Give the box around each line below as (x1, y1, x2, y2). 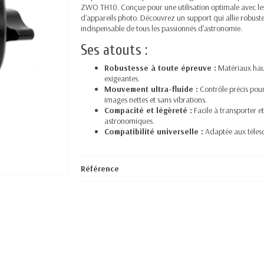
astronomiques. (104, 115, 155, 126)
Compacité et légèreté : (104, 105, 193, 115)
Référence (81, 163, 120, 174)
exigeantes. (104, 73, 140, 84)
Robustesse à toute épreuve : (104, 62, 217, 73)
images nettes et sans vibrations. (104, 94, 207, 105)
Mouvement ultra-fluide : (104, 84, 199, 94)
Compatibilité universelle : (104, 126, 204, 137)
